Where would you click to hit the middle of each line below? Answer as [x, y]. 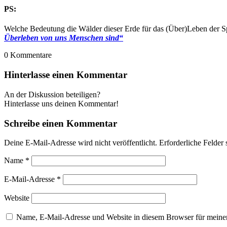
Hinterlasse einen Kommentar [66, 75]
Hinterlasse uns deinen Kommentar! [61, 103]
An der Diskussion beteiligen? [52, 94]
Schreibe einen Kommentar [61, 123]
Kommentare [31, 55]
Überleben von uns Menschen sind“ [64, 38]
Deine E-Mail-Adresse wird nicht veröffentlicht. [81, 143]
